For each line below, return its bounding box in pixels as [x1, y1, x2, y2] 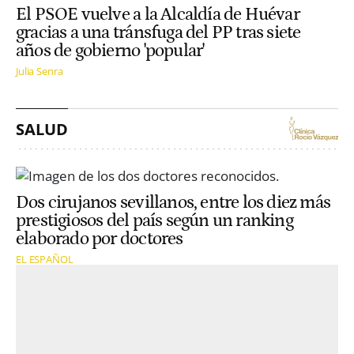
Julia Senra [16, 63, 63, 78]
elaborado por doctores [16, 228, 183, 249]
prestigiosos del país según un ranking [16, 210, 293, 231]
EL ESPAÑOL [16, 251, 73, 266]
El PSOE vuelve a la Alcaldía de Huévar [16, 4, 299, 24]
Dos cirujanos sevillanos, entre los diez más [16, 192, 331, 213]
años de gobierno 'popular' [16, 40, 205, 61]
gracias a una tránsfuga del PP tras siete [16, 22, 301, 43]
